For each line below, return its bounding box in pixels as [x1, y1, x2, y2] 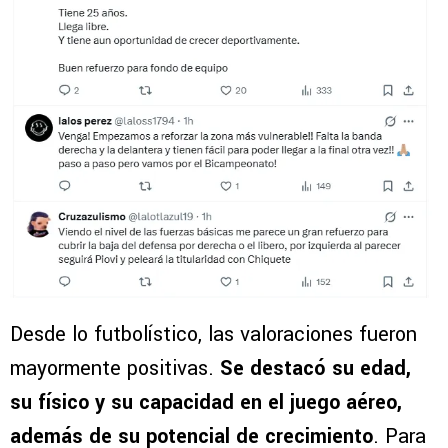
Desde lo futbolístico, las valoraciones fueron [10, 320, 417, 349]
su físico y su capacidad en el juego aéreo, [10, 388, 402, 417]
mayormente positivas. [10, 354, 220, 383]
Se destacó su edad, [220, 354, 411, 383]
